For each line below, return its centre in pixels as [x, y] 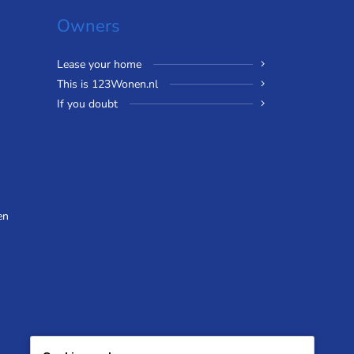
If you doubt [87, 104]
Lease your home [99, 65]
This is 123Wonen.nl [107, 85]
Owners [88, 26]
